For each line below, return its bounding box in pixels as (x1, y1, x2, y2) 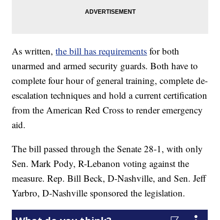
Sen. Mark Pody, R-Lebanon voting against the (12, 157, 190, 170)
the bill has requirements (55, 45, 147, 57)
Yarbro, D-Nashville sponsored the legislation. (12, 187, 186, 199)
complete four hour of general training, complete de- (12, 74, 208, 87)
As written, (12, 45, 56, 57)
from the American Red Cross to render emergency (12, 104, 203, 116)
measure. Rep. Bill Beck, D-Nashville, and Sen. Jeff (12, 172, 206, 185)
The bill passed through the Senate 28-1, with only (12, 142, 203, 155)
